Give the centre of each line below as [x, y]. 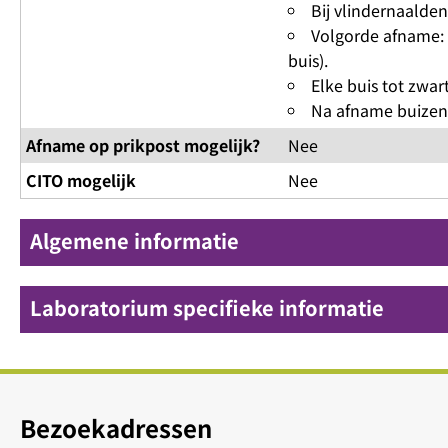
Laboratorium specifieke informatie [207, 308]
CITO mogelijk [81, 180]
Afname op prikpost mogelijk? [143, 145]
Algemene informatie [134, 241]
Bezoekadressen [116, 428]
